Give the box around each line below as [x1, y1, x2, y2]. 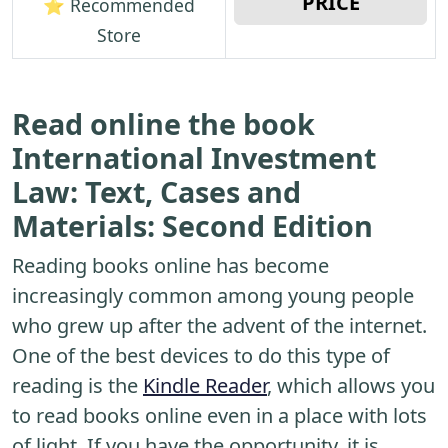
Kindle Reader [143, 372, 267, 400]
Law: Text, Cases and [12, 172, 301, 212]
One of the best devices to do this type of [12, 342, 390, 370]
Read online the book [12, 104, 315, 144]
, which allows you [267, 372, 435, 400]
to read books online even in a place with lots [12, 402, 427, 430]
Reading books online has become [12, 252, 329, 280]
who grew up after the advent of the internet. [12, 312, 427, 340]
